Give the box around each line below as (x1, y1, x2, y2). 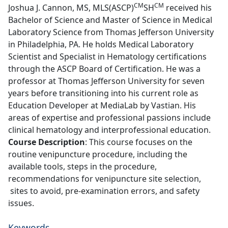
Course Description (8, 136, 85, 148)
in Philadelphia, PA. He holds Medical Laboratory (8, 38, 193, 50)
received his (164, 2, 212, 13)
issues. (8, 197, 34, 209)
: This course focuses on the (85, 136, 192, 148)
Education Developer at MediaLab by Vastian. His (8, 99, 196, 111)
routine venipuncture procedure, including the (8, 148, 187, 160)
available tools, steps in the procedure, (8, 160, 157, 172)
